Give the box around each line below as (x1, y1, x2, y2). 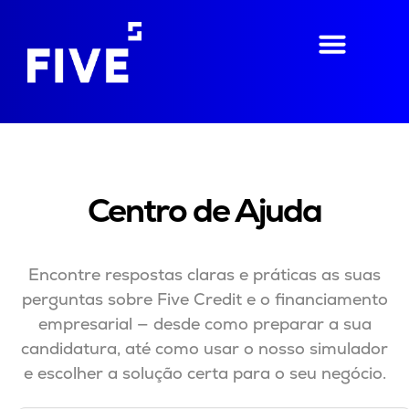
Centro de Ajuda (88, 188, 321, 232)
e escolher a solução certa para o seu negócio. (23, 362, 386, 383)
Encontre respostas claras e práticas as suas (28, 263, 381, 285)
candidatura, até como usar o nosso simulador (21, 337, 388, 359)
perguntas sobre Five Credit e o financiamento (21, 288, 388, 309)
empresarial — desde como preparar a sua (37, 312, 372, 334)
